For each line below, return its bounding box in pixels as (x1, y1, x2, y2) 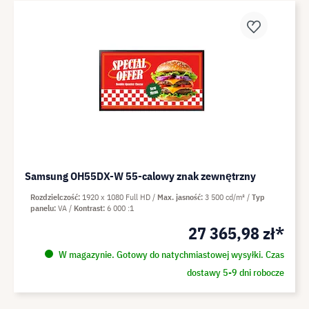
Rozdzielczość (30, 191, 78, 202)
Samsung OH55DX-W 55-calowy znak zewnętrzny (25, 168, 256, 183)
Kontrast (74, 202, 103, 213)
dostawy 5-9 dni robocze (186, 266, 284, 279)
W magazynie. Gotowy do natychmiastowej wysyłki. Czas (56, 248, 284, 261)
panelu (30, 202, 54, 213)
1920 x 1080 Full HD (82, 191, 152, 202)
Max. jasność (157, 191, 201, 202)
